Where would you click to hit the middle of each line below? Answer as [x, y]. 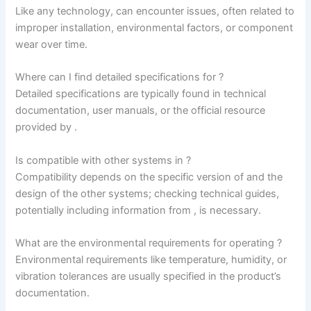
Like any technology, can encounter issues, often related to [155, 11]
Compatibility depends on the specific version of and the [149, 177]
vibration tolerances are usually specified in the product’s [149, 277]
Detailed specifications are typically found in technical [141, 94]
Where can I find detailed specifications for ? [120, 77]
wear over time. [52, 45]
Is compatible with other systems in [101, 160]
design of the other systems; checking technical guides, [148, 193]
